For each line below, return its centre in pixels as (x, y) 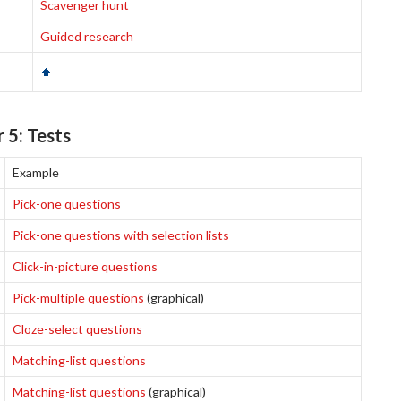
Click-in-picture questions (85, 266)
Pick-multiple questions (78, 298)
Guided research (87, 36)
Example (36, 172)
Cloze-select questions (77, 329)
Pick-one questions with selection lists (121, 235)
